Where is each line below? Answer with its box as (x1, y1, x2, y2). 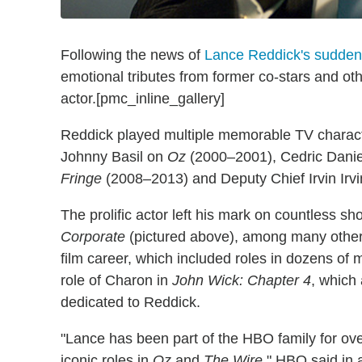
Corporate (61, 229, 125, 245)
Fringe (61, 170, 102, 187)
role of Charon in (61, 272, 172, 288)
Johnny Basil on (61, 149, 167, 165)
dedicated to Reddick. (61, 294, 200, 310)
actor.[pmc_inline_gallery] (61, 90, 225, 107)
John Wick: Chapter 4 (172, 272, 311, 288)
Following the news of (61, 47, 204, 63)
